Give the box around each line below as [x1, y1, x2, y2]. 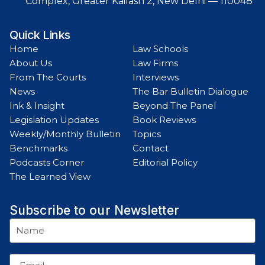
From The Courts [9, 71, 86, 83]
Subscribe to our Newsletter [9, 202, 179, 218]
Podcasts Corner [9, 156, 84, 168]
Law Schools [132, 43, 188, 54]
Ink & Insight [9, 99, 64, 111]
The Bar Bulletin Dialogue [132, 85, 248, 97]
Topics [132, 128, 161, 140]
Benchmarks [9, 142, 67, 154]
